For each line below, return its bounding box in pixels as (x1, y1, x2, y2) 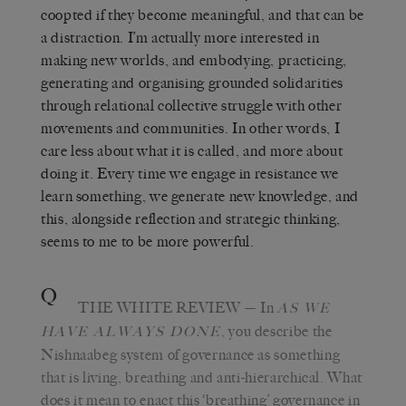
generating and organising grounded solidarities (41, 73, 344, 92)
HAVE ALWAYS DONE (41, 323, 221, 340)
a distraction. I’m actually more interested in (41, 28, 320, 46)
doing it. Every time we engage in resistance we (41, 164, 340, 182)
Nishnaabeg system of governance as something (41, 345, 341, 363)
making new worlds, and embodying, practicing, (41, 51, 347, 69)
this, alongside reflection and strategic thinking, (41, 209, 342, 227)
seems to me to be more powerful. (41, 232, 255, 250)
